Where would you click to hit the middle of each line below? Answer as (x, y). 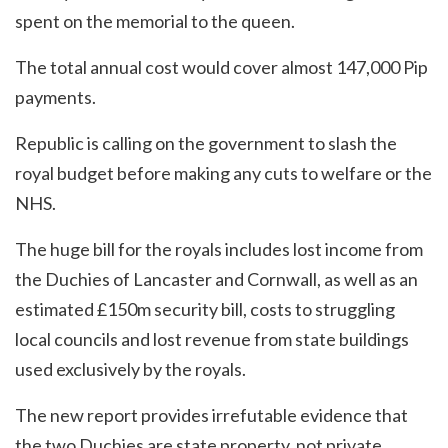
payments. (55, 97)
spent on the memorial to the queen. (155, 21)
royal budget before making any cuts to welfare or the (223, 173)
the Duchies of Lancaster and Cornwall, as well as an (216, 279)
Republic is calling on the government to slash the (206, 143)
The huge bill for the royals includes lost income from (219, 249)
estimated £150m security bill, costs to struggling (205, 309)
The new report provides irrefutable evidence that (211, 415)
